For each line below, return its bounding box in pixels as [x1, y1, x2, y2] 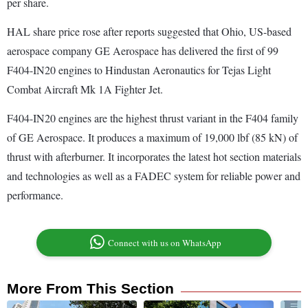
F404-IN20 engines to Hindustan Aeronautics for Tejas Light [7, 63, 271, 78]
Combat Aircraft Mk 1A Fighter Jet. [7, 82, 163, 97]
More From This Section [7, 280, 174, 297]
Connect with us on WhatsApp [108, 236, 222, 250]
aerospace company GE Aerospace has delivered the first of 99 [7, 43, 278, 58]
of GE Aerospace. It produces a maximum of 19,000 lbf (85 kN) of [7, 130, 298, 145]
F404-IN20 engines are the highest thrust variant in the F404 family [7, 111, 298, 126]
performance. [7, 188, 63, 203]
